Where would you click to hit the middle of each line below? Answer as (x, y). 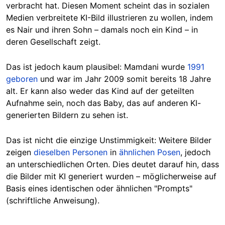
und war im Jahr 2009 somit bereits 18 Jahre (124, 79)
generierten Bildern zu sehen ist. (67, 115)
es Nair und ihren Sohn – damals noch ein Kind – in (102, 29)
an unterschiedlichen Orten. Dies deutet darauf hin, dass (113, 164)
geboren (22, 79)
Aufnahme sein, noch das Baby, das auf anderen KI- (103, 103)
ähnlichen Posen (150, 152)
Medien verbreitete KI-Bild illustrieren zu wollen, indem (109, 17)
